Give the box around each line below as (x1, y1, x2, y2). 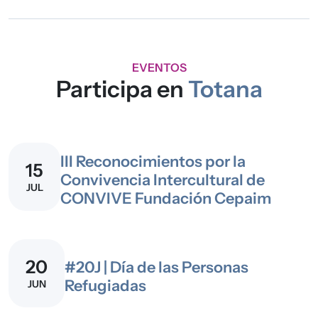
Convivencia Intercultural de (60, 170, 265, 189)
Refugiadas (65, 275, 146, 295)
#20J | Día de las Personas (65, 257, 248, 276)
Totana (187, 75, 263, 103)
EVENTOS (131, 60, 187, 75)
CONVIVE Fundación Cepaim (60, 188, 271, 207)
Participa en (55, 75, 188, 103)
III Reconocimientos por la (60, 151, 246, 170)
